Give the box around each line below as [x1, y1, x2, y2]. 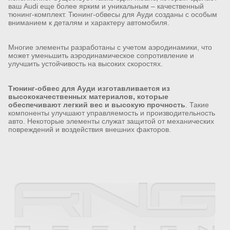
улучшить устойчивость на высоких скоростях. [8, 60, 163, 68]
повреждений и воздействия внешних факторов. [8, 125, 171, 134]
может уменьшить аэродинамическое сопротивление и [8, 51, 194, 60]
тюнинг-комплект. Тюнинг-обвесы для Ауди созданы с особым [8, 10, 217, 19]
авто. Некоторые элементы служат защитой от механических [8, 117, 214, 126]
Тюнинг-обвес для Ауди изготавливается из [8, 84, 170, 93]
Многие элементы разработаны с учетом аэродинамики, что [8, 43, 212, 52]
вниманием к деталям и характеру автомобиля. [8, 18, 169, 27]
